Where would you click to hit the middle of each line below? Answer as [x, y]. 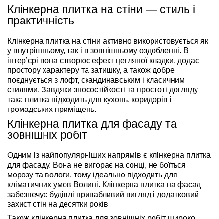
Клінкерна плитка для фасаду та [92, 124]
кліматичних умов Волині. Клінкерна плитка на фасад [104, 185]
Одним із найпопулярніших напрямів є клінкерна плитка [109, 155]
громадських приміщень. [52, 109]
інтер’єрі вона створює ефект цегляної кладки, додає [103, 61]
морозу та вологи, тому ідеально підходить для [92, 175]
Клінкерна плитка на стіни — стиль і [101, 10]
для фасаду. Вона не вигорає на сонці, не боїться [97, 165]
